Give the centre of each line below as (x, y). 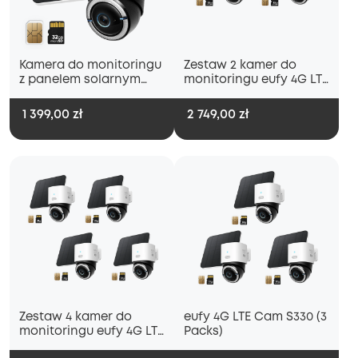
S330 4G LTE (53, 95)
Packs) (203, 332)
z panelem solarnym (80, 80)
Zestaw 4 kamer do (76, 318)
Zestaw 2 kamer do (240, 66)
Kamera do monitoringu (90, 66)
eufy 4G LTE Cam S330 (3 (255, 318)
